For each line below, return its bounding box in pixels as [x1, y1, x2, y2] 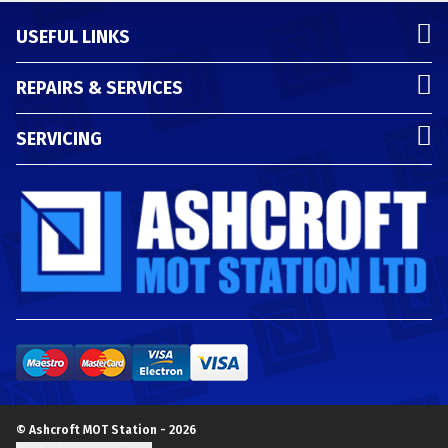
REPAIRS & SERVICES [16, 77, 183, 99]
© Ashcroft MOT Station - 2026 [16, 422, 196, 437]
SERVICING [16, 128, 102, 150]
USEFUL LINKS [16, 26, 130, 48]
